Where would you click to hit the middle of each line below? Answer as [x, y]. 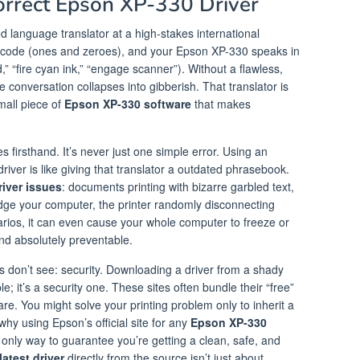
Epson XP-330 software [128, 103]
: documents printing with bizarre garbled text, [178, 186]
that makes [221, 103]
